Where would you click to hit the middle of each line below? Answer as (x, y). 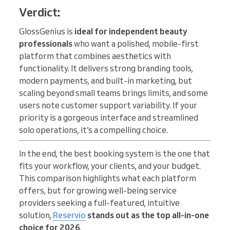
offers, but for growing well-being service (98, 190)
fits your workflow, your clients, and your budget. (110, 166)
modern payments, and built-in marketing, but (106, 80)
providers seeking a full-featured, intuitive (99, 203)
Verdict (38, 12)
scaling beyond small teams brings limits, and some (113, 93)
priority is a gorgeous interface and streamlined (109, 117)
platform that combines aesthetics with (95, 56)
